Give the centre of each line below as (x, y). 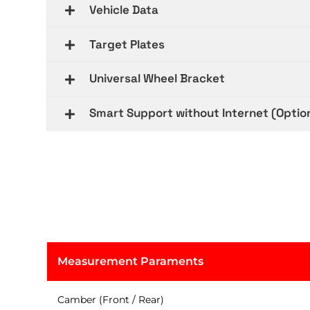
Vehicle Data (124, 9)
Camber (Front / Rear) (110, 299)
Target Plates (127, 44)
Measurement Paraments (130, 261)
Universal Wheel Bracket (157, 79)
